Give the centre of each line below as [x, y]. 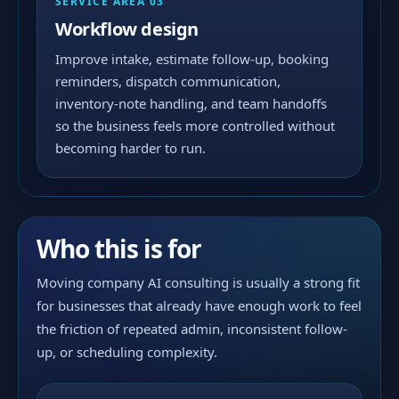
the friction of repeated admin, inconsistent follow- [192, 329]
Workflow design [127, 29]
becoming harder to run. [130, 148]
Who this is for [119, 248]
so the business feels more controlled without [195, 126]
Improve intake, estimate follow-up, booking [192, 59]
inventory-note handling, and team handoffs [191, 103]
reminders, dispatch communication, [168, 81]
